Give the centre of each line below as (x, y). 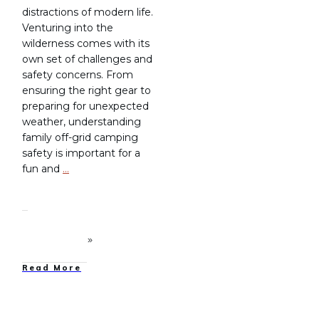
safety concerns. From (78, 74)
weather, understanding (82, 121)
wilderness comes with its (86, 43)
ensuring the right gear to (87, 90)
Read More (52, 267)
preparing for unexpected (85, 106)
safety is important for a (81, 153)
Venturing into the (68, 27)
